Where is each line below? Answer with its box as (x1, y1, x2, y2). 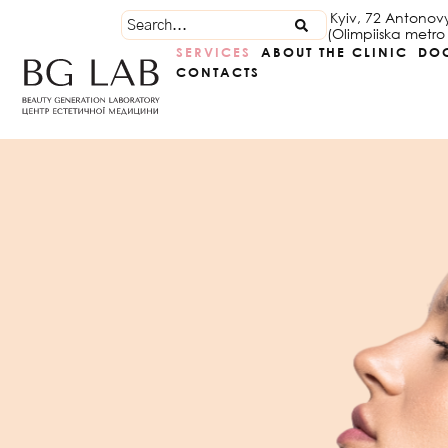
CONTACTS (176, 64, 261, 80)
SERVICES (176, 44, 252, 60)
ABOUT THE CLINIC (261, 44, 409, 60)
